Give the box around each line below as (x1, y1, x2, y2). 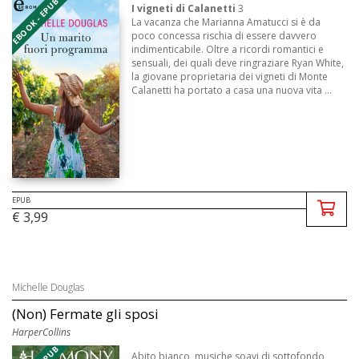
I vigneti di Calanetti (131, 2, 236, 16)
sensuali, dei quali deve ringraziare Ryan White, (131, 56, 345, 71)
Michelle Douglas (12, 280, 84, 294)
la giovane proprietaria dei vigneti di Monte (131, 70, 329, 84)
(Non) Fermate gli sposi (12, 304, 159, 323)
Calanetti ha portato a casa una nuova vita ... (131, 83, 333, 98)
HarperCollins (12, 325, 71, 339)
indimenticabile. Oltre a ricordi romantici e (131, 42, 325, 57)
